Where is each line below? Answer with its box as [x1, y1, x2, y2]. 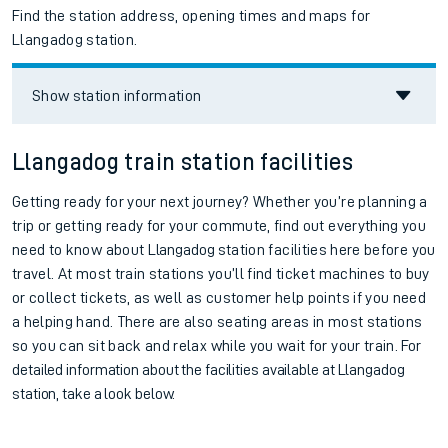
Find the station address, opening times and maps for [12, 8, 371, 25]
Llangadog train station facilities [12, 150, 353, 175]
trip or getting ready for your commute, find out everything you [12, 218, 427, 235]
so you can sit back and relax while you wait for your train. [12, 338, 402, 355]
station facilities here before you [217, 242, 436, 259]
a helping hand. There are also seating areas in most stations [12, 314, 423, 331]
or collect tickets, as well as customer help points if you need [12, 290, 427, 307]
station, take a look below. [12, 386, 176, 403]
